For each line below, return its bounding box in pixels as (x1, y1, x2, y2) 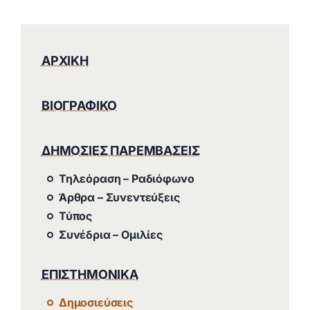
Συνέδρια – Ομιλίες (58, 227, 163, 241)
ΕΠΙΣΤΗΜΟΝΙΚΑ (41, 266, 138, 282)
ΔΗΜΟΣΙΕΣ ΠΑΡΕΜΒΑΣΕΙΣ (41, 143, 200, 158)
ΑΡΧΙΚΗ (41, 53, 89, 68)
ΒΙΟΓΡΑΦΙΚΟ (41, 98, 118, 113)
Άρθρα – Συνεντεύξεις (58, 190, 180, 204)
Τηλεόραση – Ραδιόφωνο (58, 171, 194, 185)
